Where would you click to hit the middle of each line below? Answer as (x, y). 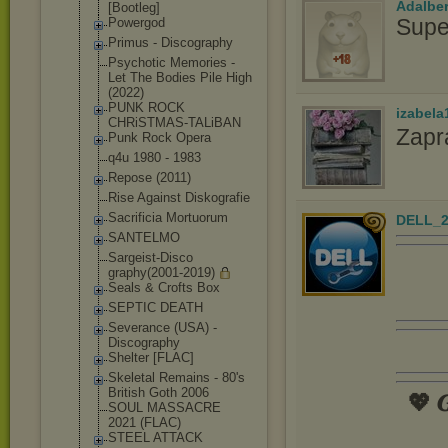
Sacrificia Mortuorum (168, 217)
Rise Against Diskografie (179, 197)
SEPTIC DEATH (155, 307)
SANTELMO (144, 237)
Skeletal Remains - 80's (176, 377)
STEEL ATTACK (155, 437)
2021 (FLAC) (144, 422)
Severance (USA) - (162, 327)
